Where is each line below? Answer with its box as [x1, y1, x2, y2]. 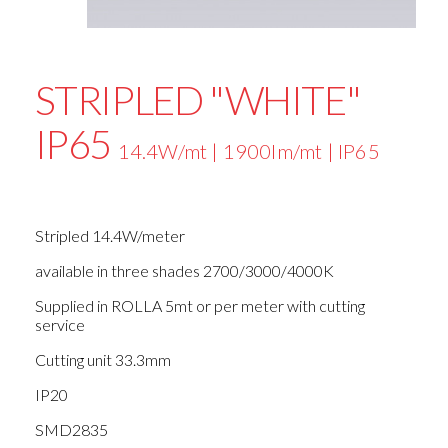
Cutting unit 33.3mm [34, 350, 171, 370]
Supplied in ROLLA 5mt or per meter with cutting [34, 296, 365, 316]
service [34, 315, 85, 335]
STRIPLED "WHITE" [34, 76, 361, 125]
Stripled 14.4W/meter [34, 226, 185, 246]
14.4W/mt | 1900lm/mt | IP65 [117, 139, 380, 164]
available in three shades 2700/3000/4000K [34, 261, 334, 281]
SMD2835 [34, 420, 108, 440]
